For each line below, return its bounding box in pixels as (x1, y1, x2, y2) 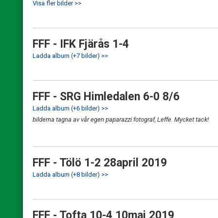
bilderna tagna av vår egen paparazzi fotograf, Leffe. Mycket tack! (33, 116, 209, 123)
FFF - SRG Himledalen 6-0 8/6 (33, 90, 180, 103)
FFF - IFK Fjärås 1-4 (33, 37, 129, 51)
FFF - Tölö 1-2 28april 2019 (33, 156, 167, 169)
